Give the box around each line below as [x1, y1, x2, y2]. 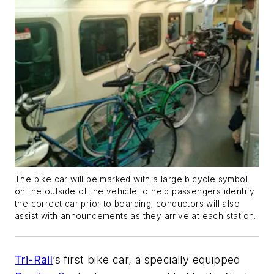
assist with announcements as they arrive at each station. [15, 211, 256, 221]
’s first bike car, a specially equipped [53, 253, 240, 267]
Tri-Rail [15, 253, 53, 267]
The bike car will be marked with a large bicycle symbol [15, 174, 248, 185]
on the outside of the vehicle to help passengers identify [15, 187, 255, 197]
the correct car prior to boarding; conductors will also [15, 199, 240, 209]
